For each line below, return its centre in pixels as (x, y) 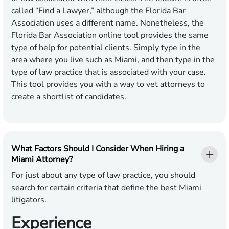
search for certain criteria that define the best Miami (106, 188)
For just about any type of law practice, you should (103, 176)
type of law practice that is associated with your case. (109, 72)
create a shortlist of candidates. (69, 97)
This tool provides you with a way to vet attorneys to (108, 85)
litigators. (29, 200)
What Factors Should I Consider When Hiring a (98, 149)
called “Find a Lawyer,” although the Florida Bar (98, 11)
